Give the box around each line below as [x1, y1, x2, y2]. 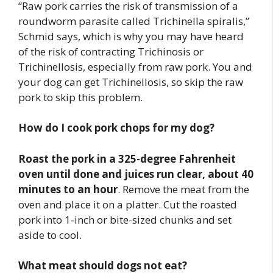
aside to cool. [18, 227, 82, 242]
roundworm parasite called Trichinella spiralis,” [18, 13, 249, 28]
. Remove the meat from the [118, 182, 249, 196]
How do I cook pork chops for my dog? [18, 121, 214, 135]
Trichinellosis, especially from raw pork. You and [18, 59, 252, 74]
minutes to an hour [18, 182, 118, 196]
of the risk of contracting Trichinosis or [18, 44, 204, 58]
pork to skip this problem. [18, 90, 143, 104]
